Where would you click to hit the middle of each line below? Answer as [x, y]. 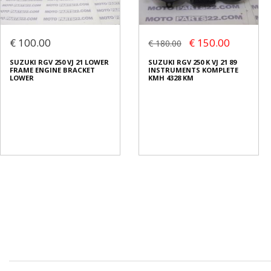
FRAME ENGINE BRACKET [52, 70]
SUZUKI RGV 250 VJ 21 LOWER [59, 62]
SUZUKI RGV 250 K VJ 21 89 [192, 62]
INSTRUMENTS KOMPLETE [193, 70]
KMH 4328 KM [171, 78]
